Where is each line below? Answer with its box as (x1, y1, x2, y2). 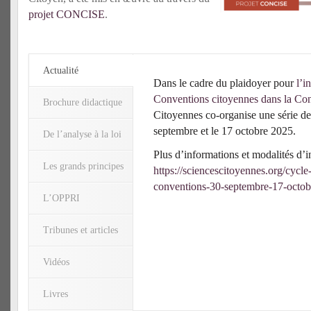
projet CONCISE (28, 8, 105, 20)
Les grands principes (43, 161, 124, 171)
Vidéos (43, 257, 69, 267)
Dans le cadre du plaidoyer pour (153, 77, 296, 89)
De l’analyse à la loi (43, 129, 121, 140)
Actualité (43, 65, 78, 76)
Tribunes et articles (43, 225, 118, 235)
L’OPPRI (43, 193, 80, 203)
